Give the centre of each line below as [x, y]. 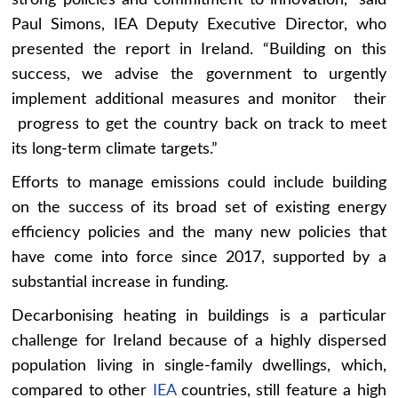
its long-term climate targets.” [115, 150]
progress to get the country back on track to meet [199, 125]
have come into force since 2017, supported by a [199, 258]
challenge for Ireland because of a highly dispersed [199, 342]
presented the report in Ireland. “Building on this [199, 50]
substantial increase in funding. [120, 283]
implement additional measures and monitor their [199, 100]
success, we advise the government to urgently [199, 75]
